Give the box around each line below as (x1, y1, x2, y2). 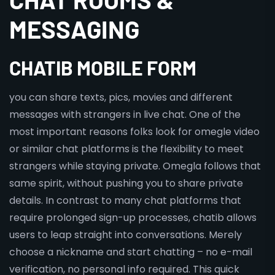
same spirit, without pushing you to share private (9, 176, 243, 190)
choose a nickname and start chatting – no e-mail (9, 245, 252, 259)
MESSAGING (9, 14, 139, 44)
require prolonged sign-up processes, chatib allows (9, 211, 257, 225)
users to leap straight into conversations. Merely (9, 228, 242, 242)
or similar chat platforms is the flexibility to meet (9, 142, 244, 156)
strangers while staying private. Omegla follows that (9, 159, 261, 173)
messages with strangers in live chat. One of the (9, 107, 241, 122)
